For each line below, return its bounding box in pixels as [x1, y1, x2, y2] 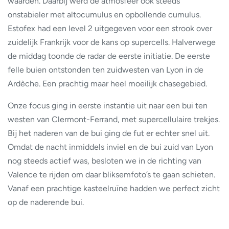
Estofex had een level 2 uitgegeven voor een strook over [8, 23, 212, 33]
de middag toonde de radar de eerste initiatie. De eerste [8, 51, 210, 61]
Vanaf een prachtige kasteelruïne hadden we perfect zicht [8, 183, 220, 193]
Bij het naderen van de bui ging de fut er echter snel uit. [8, 128, 210, 138]
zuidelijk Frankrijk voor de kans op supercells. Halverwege [8, 37, 216, 47]
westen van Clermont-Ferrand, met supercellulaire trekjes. [8, 114, 220, 124]
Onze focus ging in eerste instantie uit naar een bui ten [8, 100, 208, 110]
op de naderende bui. [8, 197, 84, 207]
